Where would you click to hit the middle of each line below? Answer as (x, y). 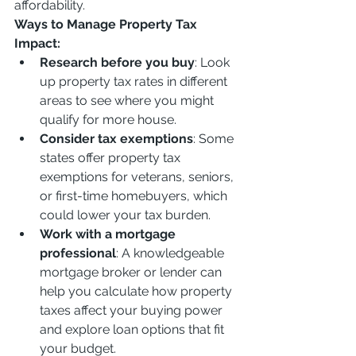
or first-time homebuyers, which (135, 196)
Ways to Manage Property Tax (107, 24)
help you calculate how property (137, 291)
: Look (214, 62)
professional (78, 253)
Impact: (37, 43)
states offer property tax (112, 158)
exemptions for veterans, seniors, (138, 177)
